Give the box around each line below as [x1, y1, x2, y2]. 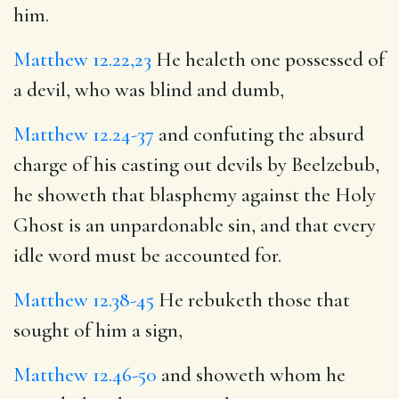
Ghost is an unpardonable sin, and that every [13, 212, 376, 238]
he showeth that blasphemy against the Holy [13, 182, 376, 208]
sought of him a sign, [13, 317, 183, 343]
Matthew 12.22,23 [13, 46, 151, 72]
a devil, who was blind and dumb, [13, 77, 284, 102]
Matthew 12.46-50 [13, 362, 157, 387]
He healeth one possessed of [151, 46, 385, 72]
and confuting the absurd [154, 121, 364, 147]
